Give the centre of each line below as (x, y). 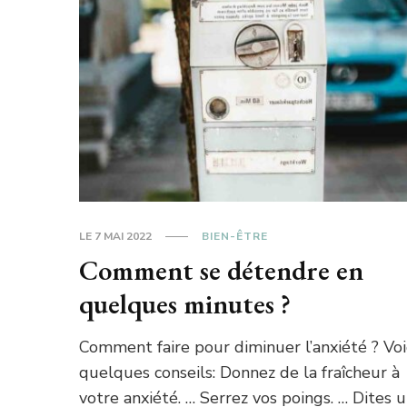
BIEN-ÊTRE (235, 236)
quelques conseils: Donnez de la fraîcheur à (240, 372)
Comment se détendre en (222, 270)
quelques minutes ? (185, 303)
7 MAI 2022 (124, 236)
